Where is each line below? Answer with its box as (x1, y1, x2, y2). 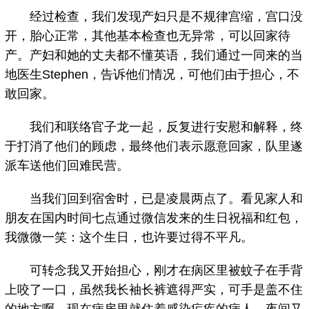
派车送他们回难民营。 (5, 159, 130, 173)
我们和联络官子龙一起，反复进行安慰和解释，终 (5, 120, 303, 134)
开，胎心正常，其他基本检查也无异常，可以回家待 (5, 29, 291, 43)
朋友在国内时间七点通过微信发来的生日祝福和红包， (5, 211, 303, 226)
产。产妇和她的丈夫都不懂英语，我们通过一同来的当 (5, 48, 303, 63)
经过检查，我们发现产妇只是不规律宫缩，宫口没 (5, 10, 303, 24)
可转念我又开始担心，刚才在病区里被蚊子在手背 (5, 263, 303, 278)
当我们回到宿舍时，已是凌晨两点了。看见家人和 (5, 192, 303, 206)
